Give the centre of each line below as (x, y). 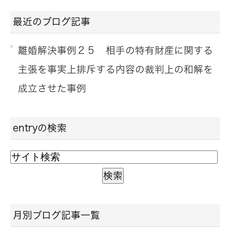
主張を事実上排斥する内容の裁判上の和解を (116, 69)
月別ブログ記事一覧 (56, 215)
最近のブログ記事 (52, 21)
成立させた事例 (52, 88)
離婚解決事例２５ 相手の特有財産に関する (116, 50)
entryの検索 (40, 128)
